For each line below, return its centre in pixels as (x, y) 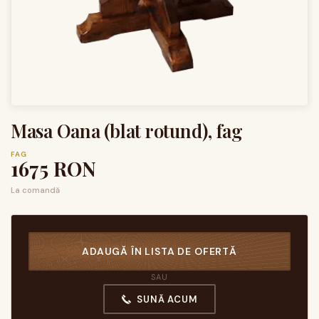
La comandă (35, 190)
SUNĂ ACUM (167, 299)
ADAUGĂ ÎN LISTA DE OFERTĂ (159, 251)
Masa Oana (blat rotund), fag (127, 131)
